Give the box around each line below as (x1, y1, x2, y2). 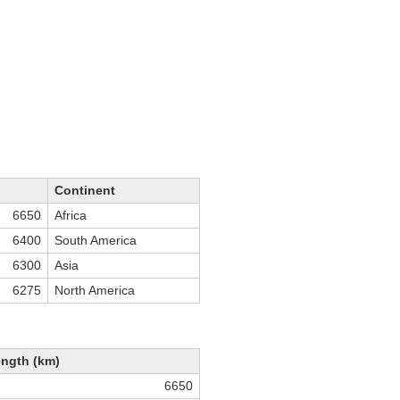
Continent (54, 183, 115, 198)
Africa (54, 208, 87, 223)
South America (54, 233, 137, 248)
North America (54, 283, 135, 298)
